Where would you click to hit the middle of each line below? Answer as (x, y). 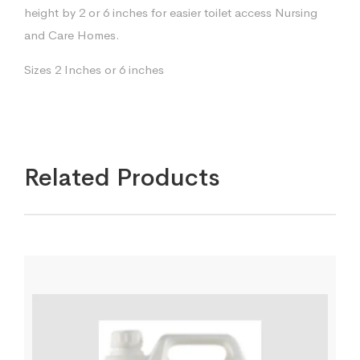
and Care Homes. (72, 35)
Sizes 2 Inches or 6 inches (94, 69)
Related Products (122, 177)
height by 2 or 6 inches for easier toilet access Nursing (171, 12)
